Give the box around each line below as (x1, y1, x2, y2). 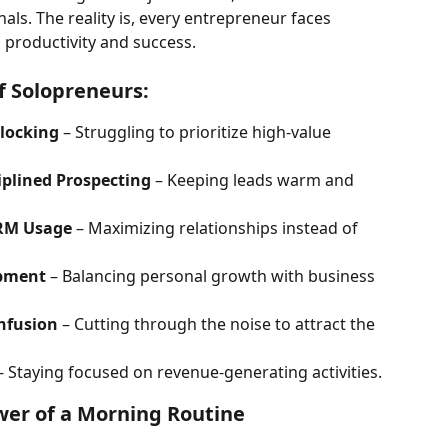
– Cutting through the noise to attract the (58, 313, 379, 336)
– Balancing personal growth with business (46, 265, 379, 288)
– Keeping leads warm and (151, 169, 358, 192)
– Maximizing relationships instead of (72, 217, 362, 240)
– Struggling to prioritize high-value (59, 121, 335, 144)
